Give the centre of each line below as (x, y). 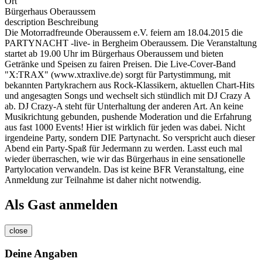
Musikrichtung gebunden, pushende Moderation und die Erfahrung (128, 116)
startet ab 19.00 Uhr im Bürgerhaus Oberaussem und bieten (114, 53)
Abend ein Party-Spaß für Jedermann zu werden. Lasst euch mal (123, 148)
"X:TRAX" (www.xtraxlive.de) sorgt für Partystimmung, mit (118, 74)
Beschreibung (72, 22)
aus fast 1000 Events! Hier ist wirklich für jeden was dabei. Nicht (125, 127)
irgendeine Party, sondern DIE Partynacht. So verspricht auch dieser (130, 137)
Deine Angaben (41, 254)
